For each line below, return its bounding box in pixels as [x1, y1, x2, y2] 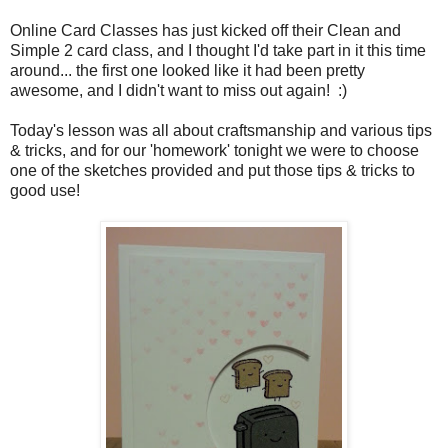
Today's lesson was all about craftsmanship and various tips [10, 122, 432, 140]
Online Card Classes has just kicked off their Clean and [10, 22, 401, 40]
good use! [10, 182, 80, 200]
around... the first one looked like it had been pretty [10, 62, 365, 80]
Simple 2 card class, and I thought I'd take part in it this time [10, 42, 426, 60]
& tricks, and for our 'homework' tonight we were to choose [10, 142, 419, 160]
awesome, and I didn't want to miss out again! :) [10, 82, 347, 100]
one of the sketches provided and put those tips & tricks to [10, 162, 415, 180]
